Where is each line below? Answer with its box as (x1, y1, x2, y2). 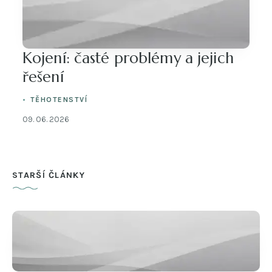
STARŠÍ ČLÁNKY (12, 169, 85, 180)
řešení (22, 67, 64, 86)
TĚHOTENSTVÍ (30, 95, 88, 104)
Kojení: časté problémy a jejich (22, 48, 234, 67)
